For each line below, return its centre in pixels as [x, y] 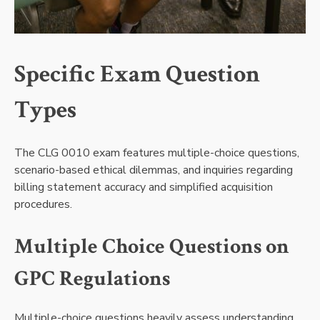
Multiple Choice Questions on [152, 246]
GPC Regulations [92, 278]
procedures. [43, 204]
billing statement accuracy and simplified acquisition [144, 187]
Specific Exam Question [137, 75]
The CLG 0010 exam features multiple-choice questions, [157, 152]
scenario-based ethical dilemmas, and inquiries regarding [154, 170]
